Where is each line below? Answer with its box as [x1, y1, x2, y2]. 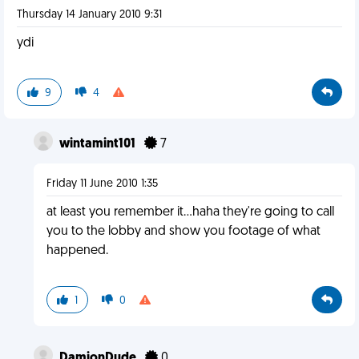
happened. [46, 244, 108, 257]
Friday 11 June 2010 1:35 [46, 178, 158, 190]
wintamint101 [58, 138, 138, 151]
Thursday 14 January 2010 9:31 [17, 9, 162, 21]
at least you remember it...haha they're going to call [46, 206, 334, 219]
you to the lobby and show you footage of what [46, 225, 321, 238]
